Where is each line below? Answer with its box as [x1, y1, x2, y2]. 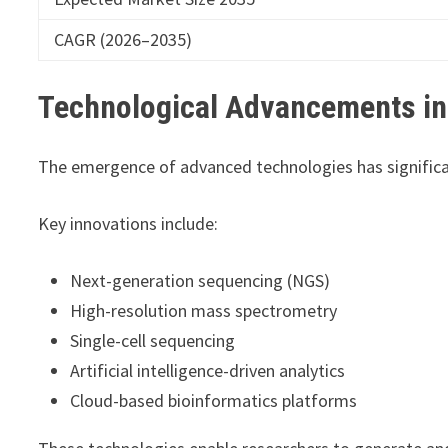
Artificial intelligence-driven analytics [70, 359, 346, 383]
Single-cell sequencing [70, 329, 236, 353]
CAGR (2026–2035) [54, 27, 193, 51]
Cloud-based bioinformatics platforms [70, 389, 358, 413]
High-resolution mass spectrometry [70, 299, 338, 323]
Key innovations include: [38, 212, 219, 236]
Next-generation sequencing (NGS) [70, 269, 331, 293]
